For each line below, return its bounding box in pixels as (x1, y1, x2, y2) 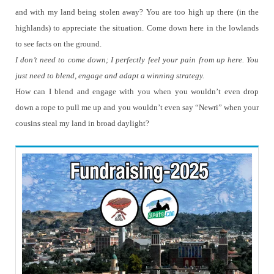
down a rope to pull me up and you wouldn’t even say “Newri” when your (15, 103, 259, 113)
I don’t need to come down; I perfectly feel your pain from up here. (15, 55, 245, 65)
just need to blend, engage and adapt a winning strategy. (15, 71, 204, 81)
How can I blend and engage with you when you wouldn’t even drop (15, 87, 259, 97)
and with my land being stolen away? (15, 7, 144, 17)
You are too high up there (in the (146, 7, 259, 17)
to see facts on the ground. (15, 39, 102, 49)
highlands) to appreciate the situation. (15, 23, 144, 33)
